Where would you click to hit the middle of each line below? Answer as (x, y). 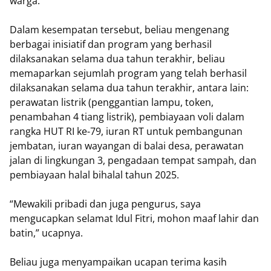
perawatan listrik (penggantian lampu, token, (112, 102)
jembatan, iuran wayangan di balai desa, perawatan (127, 146)
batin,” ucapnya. (47, 233)
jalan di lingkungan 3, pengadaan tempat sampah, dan (133, 160)
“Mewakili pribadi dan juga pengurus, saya (105, 204)
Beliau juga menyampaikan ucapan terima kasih (118, 262)
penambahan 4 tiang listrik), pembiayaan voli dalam (127, 117)
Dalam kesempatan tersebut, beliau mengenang (119, 30)
